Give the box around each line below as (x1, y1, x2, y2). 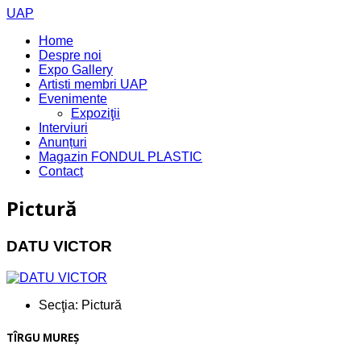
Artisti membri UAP (39, 77, 147, 91)
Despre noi (39, 48, 102, 62)
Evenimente (39, 92, 107, 106)
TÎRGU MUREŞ (6, 330, 79, 345)
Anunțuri (39, 135, 87, 149)
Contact (39, 164, 83, 178)
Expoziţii (71, 106, 120, 120)
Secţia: (39, 297, 78, 312)
